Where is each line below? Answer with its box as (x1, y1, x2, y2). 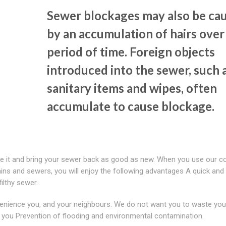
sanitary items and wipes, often (46, 80, 217, 95)
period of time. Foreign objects (46, 44, 215, 59)
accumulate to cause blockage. (46, 98, 214, 114)
